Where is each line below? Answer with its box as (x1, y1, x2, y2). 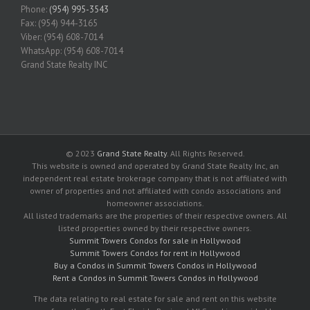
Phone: (21, 3, 49, 15)
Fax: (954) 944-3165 (21, 17, 98, 29)
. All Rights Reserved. (166, 147, 245, 158)
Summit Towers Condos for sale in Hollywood (69, 235, 241, 246)
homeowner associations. (106, 197, 204, 208)
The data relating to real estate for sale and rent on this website (33, 293, 277, 304)
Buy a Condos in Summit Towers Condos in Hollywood (53, 259, 257, 271)
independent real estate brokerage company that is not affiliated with (23, 172, 287, 183)
